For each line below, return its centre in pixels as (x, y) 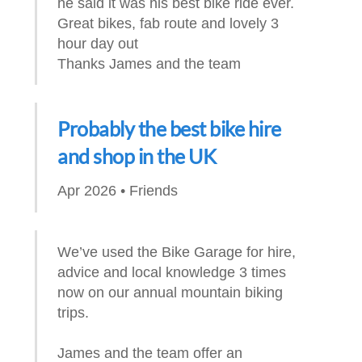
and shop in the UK (137, 156)
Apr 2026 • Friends (118, 190)
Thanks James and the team (149, 63)
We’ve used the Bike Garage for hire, (177, 252)
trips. (74, 313)
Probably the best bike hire (169, 129)
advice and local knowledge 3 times (172, 272)
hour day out (98, 43)
